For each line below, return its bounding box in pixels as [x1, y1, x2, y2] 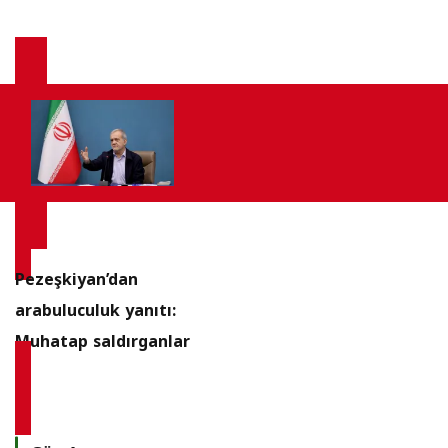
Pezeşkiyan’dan [15, 264, 138, 296]
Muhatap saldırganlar [15, 326, 190, 358]
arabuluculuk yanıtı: [15, 295, 176, 327]
